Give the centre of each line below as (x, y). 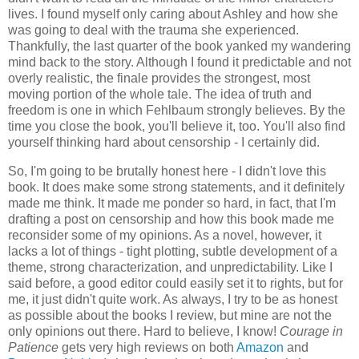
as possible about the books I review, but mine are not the (170, 315)
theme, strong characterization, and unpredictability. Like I (170, 267)
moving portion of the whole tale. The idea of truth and (160, 94)
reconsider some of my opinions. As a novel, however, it (165, 235)
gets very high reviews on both (147, 347)
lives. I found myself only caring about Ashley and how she (173, 14)
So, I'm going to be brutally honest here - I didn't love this (167, 171)
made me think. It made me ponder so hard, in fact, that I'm (172, 203)
